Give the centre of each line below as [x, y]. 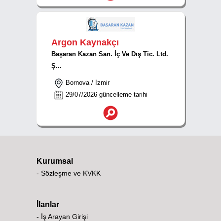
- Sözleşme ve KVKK [69, 173]
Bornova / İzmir [87, 83]
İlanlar [48, 204]
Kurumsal [55, 161]
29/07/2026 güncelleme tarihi [106, 94]
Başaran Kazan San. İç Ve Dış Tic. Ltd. [110, 54]
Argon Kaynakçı [85, 42]
